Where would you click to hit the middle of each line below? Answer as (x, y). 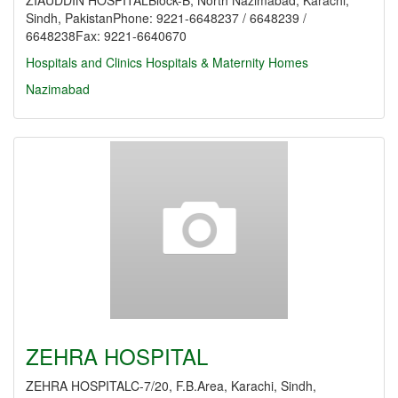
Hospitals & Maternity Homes (227, 62)
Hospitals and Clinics (84, 62)
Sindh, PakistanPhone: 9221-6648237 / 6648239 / (166, 18)
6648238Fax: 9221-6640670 (106, 36)
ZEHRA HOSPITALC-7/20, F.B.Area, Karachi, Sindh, (171, 386)
